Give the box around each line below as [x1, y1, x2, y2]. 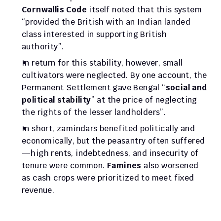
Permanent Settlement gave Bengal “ [22, 82, 166, 93]
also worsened [141, 160, 199, 171]
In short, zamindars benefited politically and [22, 123, 195, 134]
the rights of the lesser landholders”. [22, 107, 168, 117]
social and [165, 82, 207, 93]
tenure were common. [22, 160, 107, 171]
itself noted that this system [87, 4, 202, 15]
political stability [22, 95, 91, 105]
